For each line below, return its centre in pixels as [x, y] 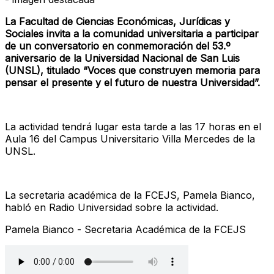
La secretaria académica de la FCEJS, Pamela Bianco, [130, 195]
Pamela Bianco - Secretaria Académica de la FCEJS [125, 229]
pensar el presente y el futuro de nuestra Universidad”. [132, 82]
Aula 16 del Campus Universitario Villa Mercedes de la [130, 139]
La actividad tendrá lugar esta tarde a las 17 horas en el [133, 126]
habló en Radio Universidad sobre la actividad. [112, 207]
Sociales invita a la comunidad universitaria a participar [132, 33]
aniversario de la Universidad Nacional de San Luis [122, 58]
